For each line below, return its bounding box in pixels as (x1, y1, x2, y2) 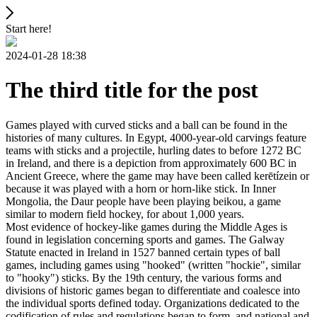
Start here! (6, 23, 52, 35)
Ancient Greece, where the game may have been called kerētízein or (6, 169, 309, 182)
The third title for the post (6, 77, 258, 103)
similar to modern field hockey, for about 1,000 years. (6, 207, 244, 220)
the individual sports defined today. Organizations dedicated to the (6, 296, 299, 309)
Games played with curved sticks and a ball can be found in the (6, 118, 287, 131)
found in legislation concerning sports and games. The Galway (6, 233, 284, 246)
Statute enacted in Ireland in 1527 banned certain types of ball (6, 246, 280, 258)
